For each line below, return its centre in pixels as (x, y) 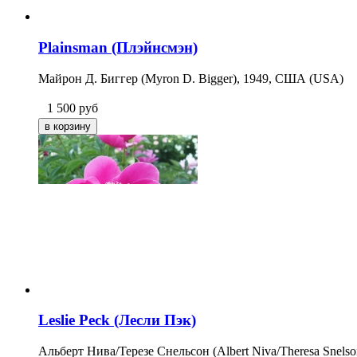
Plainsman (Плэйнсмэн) (118, 48)
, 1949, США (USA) (290, 78)
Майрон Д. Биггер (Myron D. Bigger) (137, 78)
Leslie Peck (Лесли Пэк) (117, 320)
